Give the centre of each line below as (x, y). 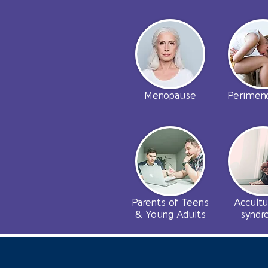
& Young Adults (170, 215)
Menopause (170, 96)
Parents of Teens (170, 203)
